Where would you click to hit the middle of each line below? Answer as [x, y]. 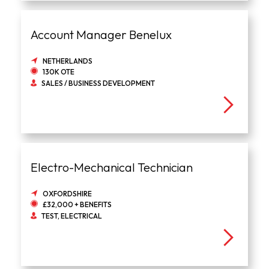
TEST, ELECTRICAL [71, 216]
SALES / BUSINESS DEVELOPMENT [98, 83]
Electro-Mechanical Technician [111, 168]
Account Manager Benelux [101, 35]
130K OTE [58, 72]
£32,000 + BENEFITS [77, 205]
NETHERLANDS [67, 61]
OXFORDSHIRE [67, 194]
